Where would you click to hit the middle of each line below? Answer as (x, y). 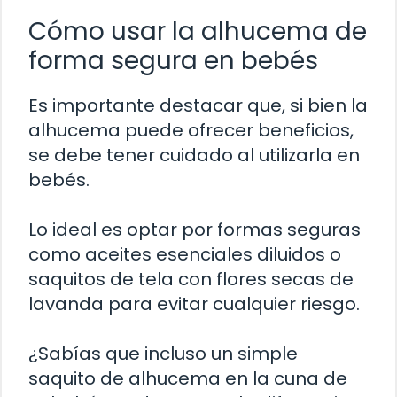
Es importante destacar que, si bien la (198, 105)
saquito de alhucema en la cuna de (188, 378)
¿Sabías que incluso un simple (163, 353)
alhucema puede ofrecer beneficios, (191, 130)
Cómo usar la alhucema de (198, 31)
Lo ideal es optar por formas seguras (195, 229)
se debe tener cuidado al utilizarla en (194, 155)
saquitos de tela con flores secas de (191, 279)
